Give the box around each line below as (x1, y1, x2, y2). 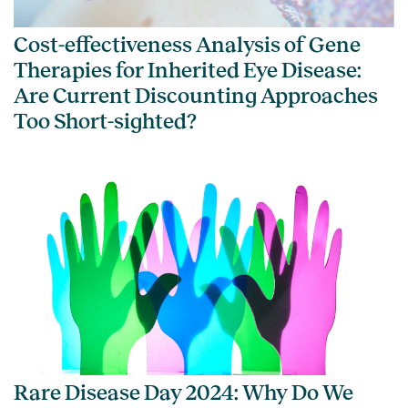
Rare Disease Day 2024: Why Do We (14, 380, 353, 404)
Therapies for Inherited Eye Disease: (14, 57, 362, 82)
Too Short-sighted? (14, 108, 197, 133)
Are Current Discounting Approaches (14, 83, 378, 107)
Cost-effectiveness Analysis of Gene (14, 32, 361, 56)
